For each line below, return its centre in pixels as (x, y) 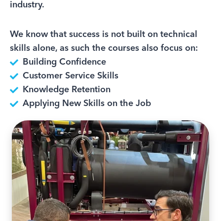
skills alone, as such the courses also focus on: (104, 49)
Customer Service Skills (71, 76)
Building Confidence (65, 62)
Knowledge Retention (67, 90)
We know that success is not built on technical (104, 35)
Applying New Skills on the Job (87, 104)
